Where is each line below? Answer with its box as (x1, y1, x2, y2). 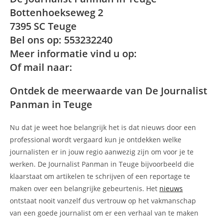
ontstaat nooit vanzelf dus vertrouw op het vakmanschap (10, 196, 196, 205)
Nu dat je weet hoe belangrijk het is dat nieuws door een (10, 122, 196, 132)
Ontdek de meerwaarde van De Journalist (10, 84, 207, 97)
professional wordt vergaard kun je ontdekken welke (10, 134, 181, 144)
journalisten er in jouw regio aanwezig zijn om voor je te (10, 147, 194, 156)
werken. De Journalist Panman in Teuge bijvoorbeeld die (10, 159, 194, 169)
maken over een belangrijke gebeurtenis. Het (10, 183, 159, 193)
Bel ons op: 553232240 (10, 33, 112, 46)
